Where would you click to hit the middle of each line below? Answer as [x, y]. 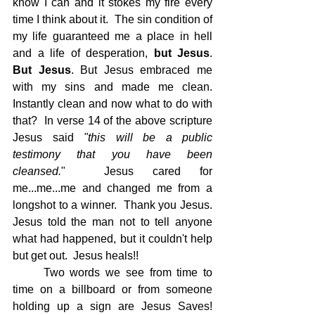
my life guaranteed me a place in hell [112, 36]
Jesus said [48, 137]
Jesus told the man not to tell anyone [112, 222]
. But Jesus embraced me [142, 70]
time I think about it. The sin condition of [112, 19]
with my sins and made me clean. [112, 87]
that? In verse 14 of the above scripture [112, 121]
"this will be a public [148, 137]
